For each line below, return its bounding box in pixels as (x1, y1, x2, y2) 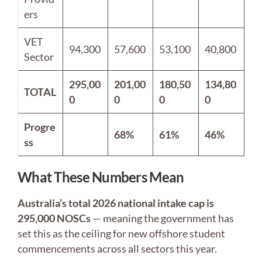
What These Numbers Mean (18, 168, 184, 186)
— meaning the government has (91, 212, 234, 225)
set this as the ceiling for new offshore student (18, 227, 225, 240)
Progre (24, 120, 56, 134)
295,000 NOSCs (18, 212, 91, 225)
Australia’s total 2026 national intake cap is (18, 196, 214, 210)
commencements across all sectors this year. (18, 242, 217, 256)
